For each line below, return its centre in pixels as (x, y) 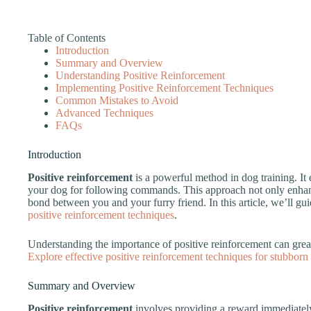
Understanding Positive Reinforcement (140, 75)
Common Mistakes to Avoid (117, 100)
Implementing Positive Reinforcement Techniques (165, 88)
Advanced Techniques (104, 113)
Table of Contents (67, 38)
